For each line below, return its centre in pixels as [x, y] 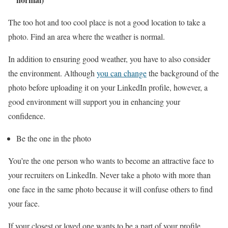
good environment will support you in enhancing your [94, 101]
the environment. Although [52, 73]
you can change [122, 73]
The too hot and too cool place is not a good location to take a [107, 22]
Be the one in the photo [54, 138]
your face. [25, 203]
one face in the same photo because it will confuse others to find [110, 189]
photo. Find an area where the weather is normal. [88, 36]
